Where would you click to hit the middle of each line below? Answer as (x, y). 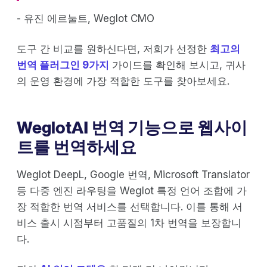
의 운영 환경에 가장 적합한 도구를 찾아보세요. (123, 81)
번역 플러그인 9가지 (63, 65)
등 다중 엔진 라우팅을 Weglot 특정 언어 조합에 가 (132, 191)
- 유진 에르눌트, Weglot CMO (86, 19)
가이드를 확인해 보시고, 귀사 (177, 65)
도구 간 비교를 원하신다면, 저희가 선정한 (113, 49)
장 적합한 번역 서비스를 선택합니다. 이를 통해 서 (130, 207)
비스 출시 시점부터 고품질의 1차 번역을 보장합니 (129, 223)
